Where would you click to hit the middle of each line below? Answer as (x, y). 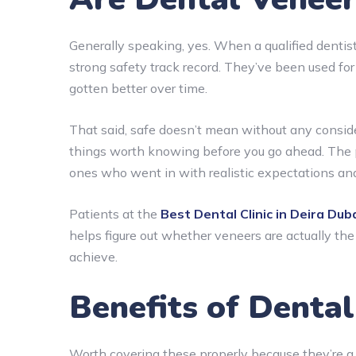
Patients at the (115, 213)
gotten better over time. (138, 88)
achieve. (93, 256)
